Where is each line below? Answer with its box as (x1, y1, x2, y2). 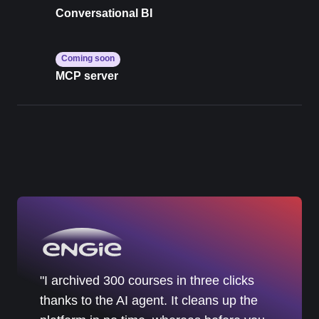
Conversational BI (56, 6, 152, 19)
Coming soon (61, 53, 115, 64)
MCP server (56, 70, 118, 83)
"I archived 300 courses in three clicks (40, 273, 254, 288)
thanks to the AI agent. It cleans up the (40, 293, 258, 308)
